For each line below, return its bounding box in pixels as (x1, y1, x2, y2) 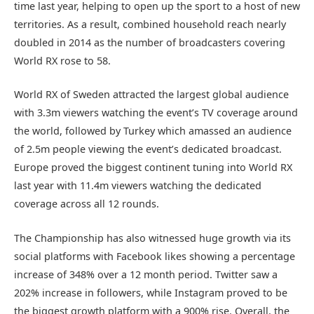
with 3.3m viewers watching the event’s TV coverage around (14, 106, 298, 120)
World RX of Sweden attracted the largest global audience (14, 88, 289, 102)
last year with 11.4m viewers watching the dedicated (14, 179, 261, 193)
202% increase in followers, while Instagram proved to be (14, 285, 287, 299)
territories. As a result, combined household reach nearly (14, 18, 286, 32)
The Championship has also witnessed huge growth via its (14, 231, 291, 245)
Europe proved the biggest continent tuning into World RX (14, 161, 292, 175)
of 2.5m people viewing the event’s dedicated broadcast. (14, 142, 282, 156)
